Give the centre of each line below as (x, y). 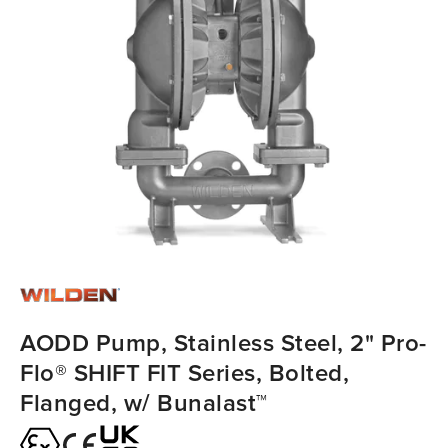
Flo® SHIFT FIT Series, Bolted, (184, 373)
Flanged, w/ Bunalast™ (144, 403)
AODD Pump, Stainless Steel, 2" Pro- (223, 343)
